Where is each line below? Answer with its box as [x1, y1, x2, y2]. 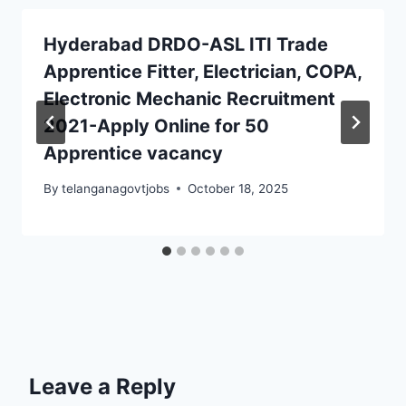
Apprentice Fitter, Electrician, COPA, [43, 60, 362, 82]
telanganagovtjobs [62, 180, 170, 196]
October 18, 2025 [188, 180, 289, 196]
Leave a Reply [29, 372, 176, 400]
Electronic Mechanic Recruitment [43, 87, 335, 110]
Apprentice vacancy [43, 141, 223, 164]
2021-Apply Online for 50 [43, 114, 269, 137]
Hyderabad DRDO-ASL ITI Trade [43, 33, 328, 55]
